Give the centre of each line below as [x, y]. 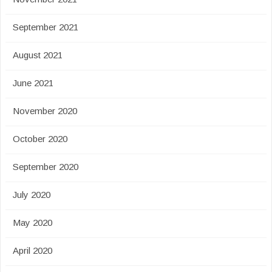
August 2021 [38, 55]
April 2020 [32, 250]
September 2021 [46, 27]
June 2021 [33, 83]
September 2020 [46, 167]
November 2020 [45, 111]
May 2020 [32, 223]
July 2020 [32, 195]
